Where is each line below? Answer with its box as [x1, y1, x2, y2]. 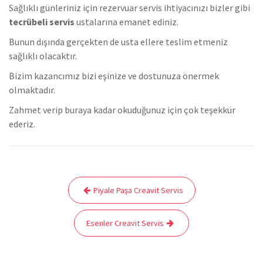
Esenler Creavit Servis [86, 218, 164, 229]
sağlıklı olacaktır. [9, 50, 77, 62]
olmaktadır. [9, 84, 55, 96]
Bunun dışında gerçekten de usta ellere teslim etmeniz [9, 36, 228, 48]
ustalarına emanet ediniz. [75, 16, 178, 28]
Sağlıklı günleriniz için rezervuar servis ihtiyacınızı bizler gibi [9, 2, 250, 14]
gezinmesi [8, 192, 77, 214]
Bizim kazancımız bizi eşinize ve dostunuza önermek [9, 70, 219, 82]
